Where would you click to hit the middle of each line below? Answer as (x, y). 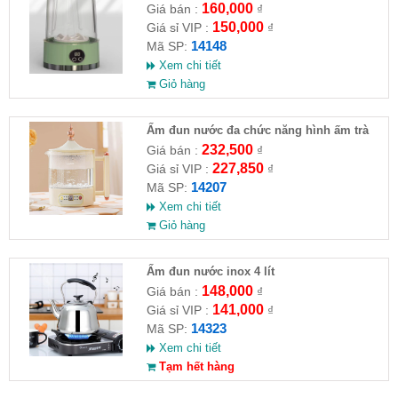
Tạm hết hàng (195, 366)
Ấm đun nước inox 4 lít (210, 271)
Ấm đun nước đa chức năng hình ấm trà (257, 130)
